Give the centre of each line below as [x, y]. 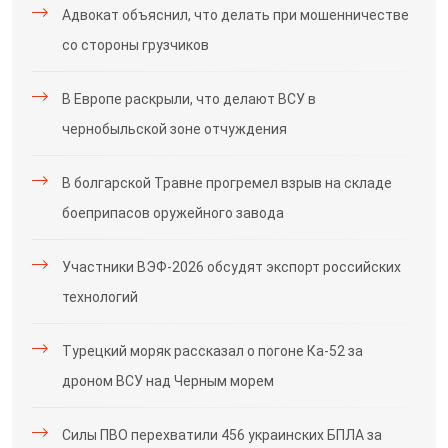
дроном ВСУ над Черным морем [168, 381]
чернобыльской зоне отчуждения [174, 129]
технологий [100, 297]
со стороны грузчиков [135, 45]
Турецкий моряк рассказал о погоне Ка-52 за [212, 351]
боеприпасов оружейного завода [173, 213]
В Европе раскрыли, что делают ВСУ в [189, 99]
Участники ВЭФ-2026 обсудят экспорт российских [231, 267]
